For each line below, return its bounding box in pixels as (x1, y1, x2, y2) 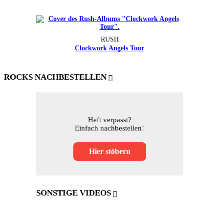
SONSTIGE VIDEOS (36, 188, 111, 197)
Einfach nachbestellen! (75, 124, 144, 132)
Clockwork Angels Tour (75, 44, 144, 52)
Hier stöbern (88, 147, 131, 155)
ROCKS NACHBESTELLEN (4, 72, 107, 82)
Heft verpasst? (88, 115, 131, 124)
